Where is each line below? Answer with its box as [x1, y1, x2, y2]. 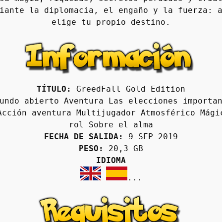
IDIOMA [96, 155, 126, 165]
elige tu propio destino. [52, 17, 170, 27]
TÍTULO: [37, 84, 71, 94]
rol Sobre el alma [69, 119, 153, 129]
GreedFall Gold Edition [71, 84, 185, 94]
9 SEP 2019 [123, 131, 178, 141]
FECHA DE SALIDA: [44, 131, 123, 141]
